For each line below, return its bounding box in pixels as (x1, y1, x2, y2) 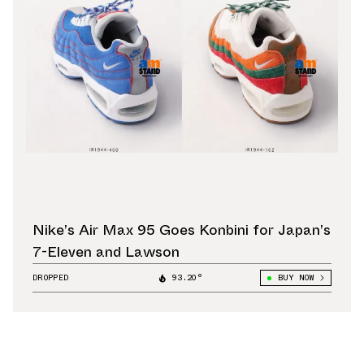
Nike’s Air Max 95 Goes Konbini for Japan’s (32, 219, 331, 241)
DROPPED (32, 271, 69, 284)
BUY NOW (277, 271, 314, 284)
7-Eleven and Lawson (32, 241, 180, 263)
